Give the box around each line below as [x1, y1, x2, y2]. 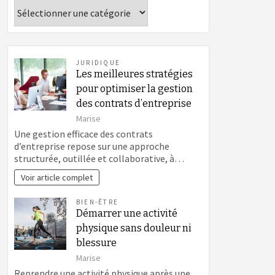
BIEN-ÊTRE [76, 198, 119, 207]
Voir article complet [21, 172, 93, 184]
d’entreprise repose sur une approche [14, 140, 169, 153]
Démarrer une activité [76, 207, 177, 220]
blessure [76, 237, 117, 249]
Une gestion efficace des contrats [14, 128, 153, 141]
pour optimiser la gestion [76, 83, 193, 95]
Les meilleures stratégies [76, 68, 193, 80]
